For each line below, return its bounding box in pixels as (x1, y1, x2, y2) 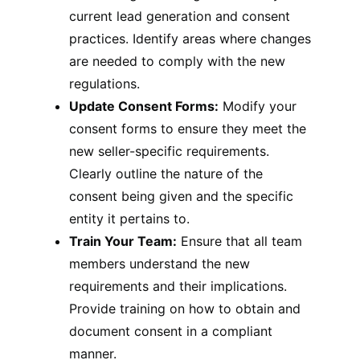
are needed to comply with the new (69, 53, 286, 69)
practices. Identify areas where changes (69, 31, 312, 47)
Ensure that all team (177, 233, 303, 249)
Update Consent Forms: (69, 98, 219, 114)
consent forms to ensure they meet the (69, 121, 307, 137)
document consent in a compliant (69, 323, 273, 339)
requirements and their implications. (69, 278, 288, 294)
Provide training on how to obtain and (69, 301, 301, 317)
